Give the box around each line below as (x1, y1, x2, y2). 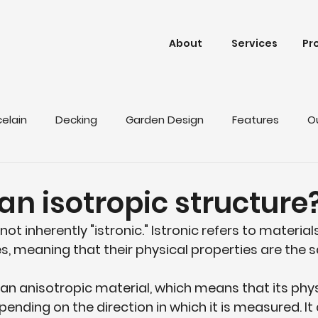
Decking (55, 111, 97, 127)
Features (232, 111, 279, 127)
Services (231, 36, 278, 50)
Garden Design (126, 111, 204, 127)
